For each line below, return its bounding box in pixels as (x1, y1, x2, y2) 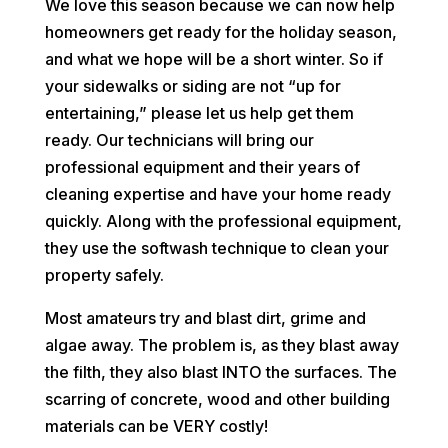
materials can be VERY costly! (44, 416, 268, 437)
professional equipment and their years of (44, 157, 360, 178)
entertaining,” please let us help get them (44, 103, 354, 124)
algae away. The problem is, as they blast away (44, 335, 399, 356)
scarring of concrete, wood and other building (44, 389, 390, 410)
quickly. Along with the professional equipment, (44, 211, 402, 232)
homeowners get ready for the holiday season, (44, 22, 397, 43)
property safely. (44, 265, 164, 286)
